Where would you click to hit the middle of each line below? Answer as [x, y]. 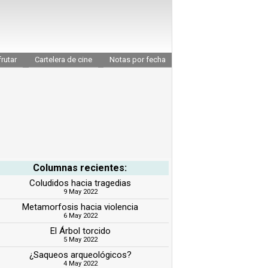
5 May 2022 [80, 239]
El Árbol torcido [80, 231]
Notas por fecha [138, 59]
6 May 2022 [80, 215]
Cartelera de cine [63, 59]
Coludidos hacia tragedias [80, 183]
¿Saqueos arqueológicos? [80, 255]
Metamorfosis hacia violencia [80, 207]
